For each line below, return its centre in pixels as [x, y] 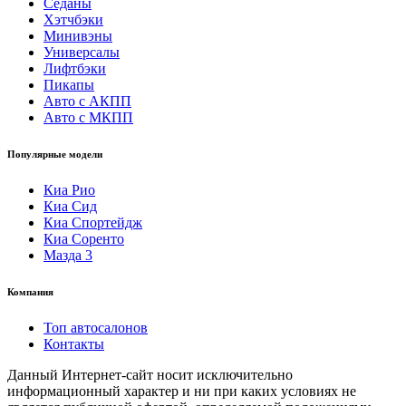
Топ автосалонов [96, 328]
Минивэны [78, 36]
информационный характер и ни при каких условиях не [182, 391]
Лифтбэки [75, 69]
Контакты [74, 344]
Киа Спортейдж [93, 223]
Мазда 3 [68, 256]
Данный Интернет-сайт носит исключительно [150, 375]
